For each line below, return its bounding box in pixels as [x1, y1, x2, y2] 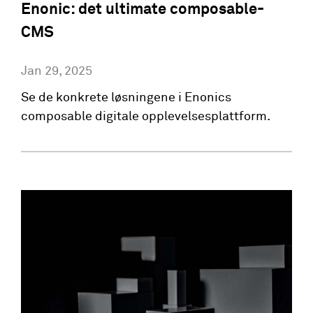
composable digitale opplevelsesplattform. [21, 110, 270, 123]
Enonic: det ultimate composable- [21, 1, 264, 17]
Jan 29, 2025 [21, 64, 92, 78]
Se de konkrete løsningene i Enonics [21, 91, 231, 104]
